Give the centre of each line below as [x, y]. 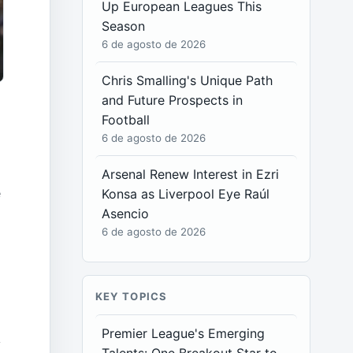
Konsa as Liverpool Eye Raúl [186, 194]
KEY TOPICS [131, 296]
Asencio [126, 214]
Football [126, 120]
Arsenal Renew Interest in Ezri [191, 174]
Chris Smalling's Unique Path [188, 80]
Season [124, 26]
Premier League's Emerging [184, 333]
